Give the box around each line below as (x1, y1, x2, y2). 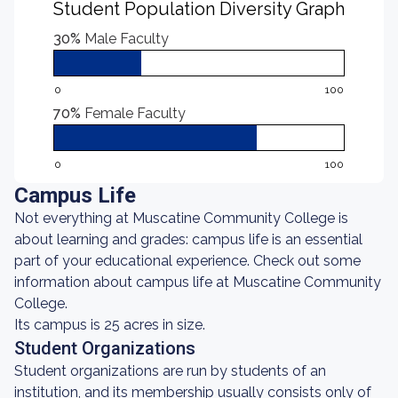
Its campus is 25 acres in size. (14, 316, 205, 333)
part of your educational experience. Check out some (14, 252, 361, 269)
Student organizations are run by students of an (14, 362, 326, 379)
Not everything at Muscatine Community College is (14, 210, 348, 227)
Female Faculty (84, 105, 186, 122)
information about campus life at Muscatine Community (14, 274, 381, 291)
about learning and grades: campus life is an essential (14, 231, 362, 248)
